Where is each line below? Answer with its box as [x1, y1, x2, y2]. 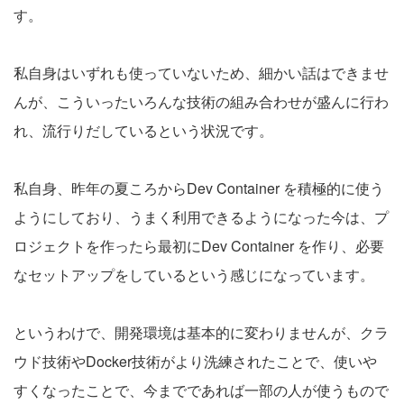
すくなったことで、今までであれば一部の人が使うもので [14, 380, 389, 400]
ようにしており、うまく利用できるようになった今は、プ [14, 207, 389, 227]
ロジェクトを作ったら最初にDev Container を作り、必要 [14, 235, 384, 256]
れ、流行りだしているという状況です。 [14, 120, 273, 141]
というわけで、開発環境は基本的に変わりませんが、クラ [14, 322, 389, 343]
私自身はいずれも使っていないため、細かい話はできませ [14, 62, 389, 83]
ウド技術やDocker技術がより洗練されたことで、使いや [14, 351, 377, 372]
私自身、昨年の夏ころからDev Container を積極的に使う [14, 178, 384, 198]
